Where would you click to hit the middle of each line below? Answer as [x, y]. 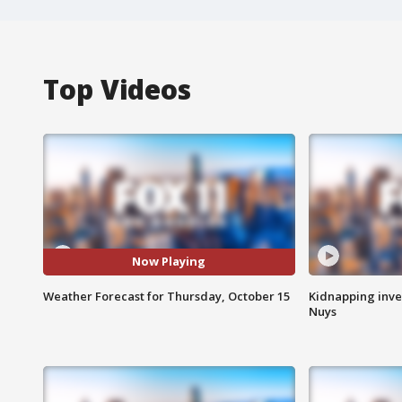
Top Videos [117, 89]
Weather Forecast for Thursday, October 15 [166, 296]
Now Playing [169, 262]
